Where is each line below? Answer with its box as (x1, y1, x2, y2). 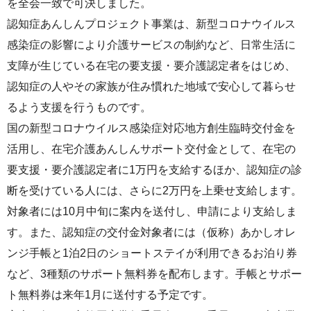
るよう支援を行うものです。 (7, 101, 151, 113)
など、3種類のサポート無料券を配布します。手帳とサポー (7, 267, 302, 280)
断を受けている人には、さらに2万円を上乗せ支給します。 (7, 184, 302, 196)
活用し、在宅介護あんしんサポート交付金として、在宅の (7, 142, 296, 155)
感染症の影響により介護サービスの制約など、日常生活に (7, 38, 296, 51)
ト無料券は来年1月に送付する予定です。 (7, 288, 213, 301)
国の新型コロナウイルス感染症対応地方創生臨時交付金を (7, 121, 296, 134)
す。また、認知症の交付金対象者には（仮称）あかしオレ (7, 226, 296, 238)
